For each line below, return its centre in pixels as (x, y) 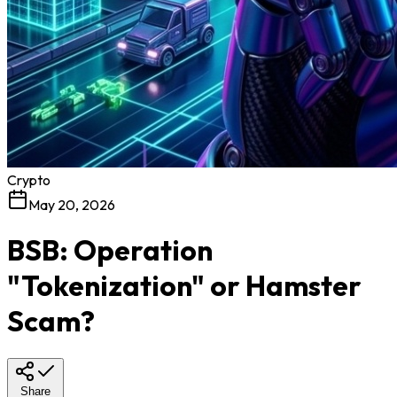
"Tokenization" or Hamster (184, 286)
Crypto (29, 179)
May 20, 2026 (72, 204)
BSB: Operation (110, 250)
